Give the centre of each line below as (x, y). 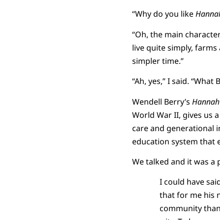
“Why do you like (164, 14)
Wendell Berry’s (162, 101)
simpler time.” (158, 61)
